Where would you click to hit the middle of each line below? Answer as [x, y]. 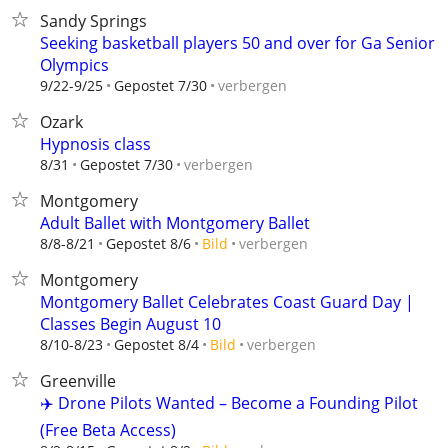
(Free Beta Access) [108, 430]
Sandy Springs [93, 21]
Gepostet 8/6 [148, 243]
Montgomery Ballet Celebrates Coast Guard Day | [227, 302]
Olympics [74, 65]
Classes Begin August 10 [130, 324]
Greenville [78, 381]
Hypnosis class [95, 144]
